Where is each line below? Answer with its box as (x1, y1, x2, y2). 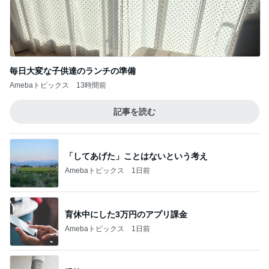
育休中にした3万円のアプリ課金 (65, 209, 187, 219)
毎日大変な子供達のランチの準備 (10, 66, 136, 76)
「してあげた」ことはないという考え (65, 151, 208, 161)
